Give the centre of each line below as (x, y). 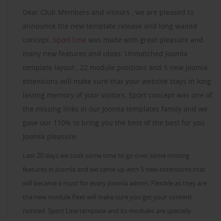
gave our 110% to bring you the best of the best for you (114, 123)
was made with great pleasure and (145, 40)
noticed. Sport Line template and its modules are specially (107, 211)
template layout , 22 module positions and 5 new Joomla (115, 68)
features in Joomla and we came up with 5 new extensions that (114, 169)
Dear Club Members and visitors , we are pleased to (108, 12)
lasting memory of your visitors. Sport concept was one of (117, 95)
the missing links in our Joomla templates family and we (115, 109)
